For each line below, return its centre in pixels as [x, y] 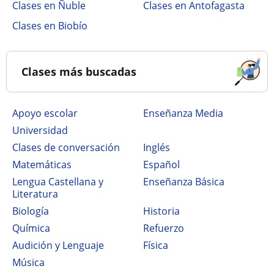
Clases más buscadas [79, 72]
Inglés [158, 147]
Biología [34, 211]
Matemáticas [46, 165]
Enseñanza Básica [187, 182]
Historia [165, 211]
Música [33, 262]
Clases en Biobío [50, 26]
